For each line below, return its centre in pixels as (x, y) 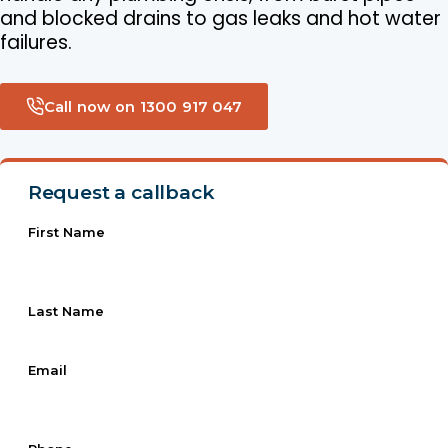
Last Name (65, 310)
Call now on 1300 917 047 (143, 106)
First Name (66, 231)
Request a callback (121, 192)
